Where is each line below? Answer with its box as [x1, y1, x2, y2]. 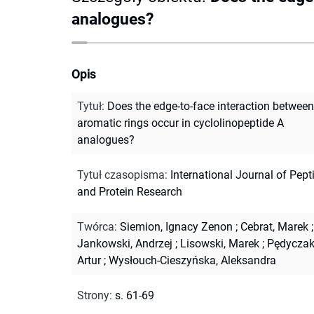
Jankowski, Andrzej [77, 236, 172, 250]
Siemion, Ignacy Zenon [120, 219, 233, 233]
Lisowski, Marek [180, 236, 259, 250]
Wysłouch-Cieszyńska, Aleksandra [109, 253, 276, 267]
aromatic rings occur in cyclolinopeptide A [77, 116, 284, 130]
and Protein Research [77, 184, 182, 198]
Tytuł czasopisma [77, 168, 165, 182]
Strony [77, 288, 109, 302]
